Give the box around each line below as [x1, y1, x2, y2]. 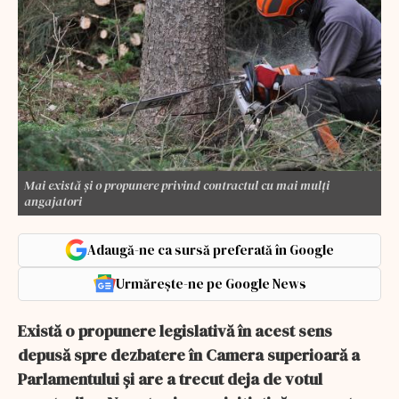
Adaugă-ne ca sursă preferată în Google [87, 240, 334, 259]
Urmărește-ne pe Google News [115, 273, 306, 293]
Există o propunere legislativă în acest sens [18, 319, 332, 342]
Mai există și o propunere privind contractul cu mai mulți [24, 175, 330, 194]
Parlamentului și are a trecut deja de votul [18, 367, 322, 390]
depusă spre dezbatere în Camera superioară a [18, 343, 360, 366]
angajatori [24, 191, 82, 210]
